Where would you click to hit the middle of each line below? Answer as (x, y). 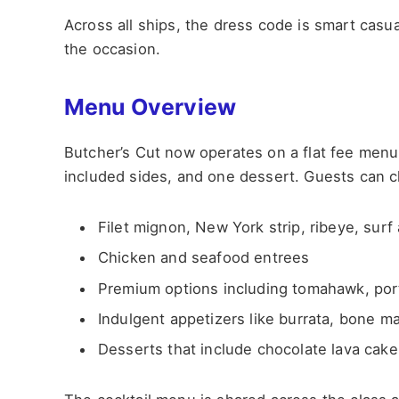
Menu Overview (151, 107)
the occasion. (113, 49)
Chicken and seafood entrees (204, 258)
